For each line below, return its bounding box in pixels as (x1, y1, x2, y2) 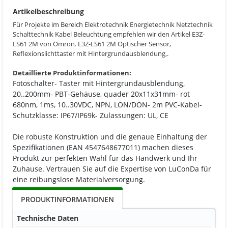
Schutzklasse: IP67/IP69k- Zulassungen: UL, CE (13, 110, 168, 120)
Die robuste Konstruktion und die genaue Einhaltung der (13, 132, 207, 141)
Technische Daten (17, 213, 78, 223)
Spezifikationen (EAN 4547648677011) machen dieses (13, 142, 193, 152)
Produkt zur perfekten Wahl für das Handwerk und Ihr (13, 153, 197, 163)
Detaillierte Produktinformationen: (13, 68, 131, 77)
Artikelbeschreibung (13, 7, 84, 16)
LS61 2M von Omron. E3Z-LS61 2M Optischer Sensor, (13, 39, 171, 48)
